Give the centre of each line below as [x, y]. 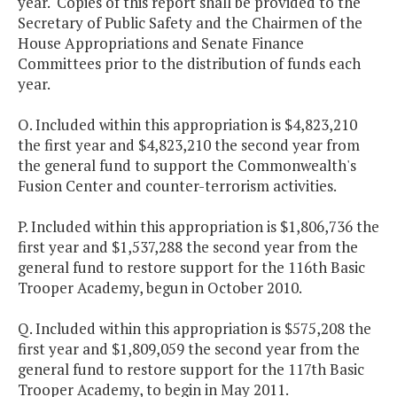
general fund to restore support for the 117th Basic [191, 370]
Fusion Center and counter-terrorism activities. [177, 186]
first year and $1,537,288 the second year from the [188, 247]
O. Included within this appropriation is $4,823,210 [187, 125]
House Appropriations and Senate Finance [161, 43]
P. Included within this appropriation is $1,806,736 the [198, 227]
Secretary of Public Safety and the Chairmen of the [190, 23]
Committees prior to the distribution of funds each [189, 64]
